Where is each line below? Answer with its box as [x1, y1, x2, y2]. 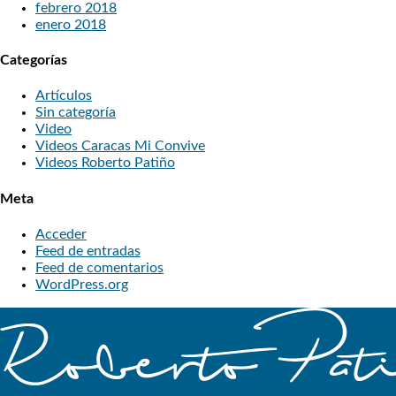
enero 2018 [35, 17, 106, 32]
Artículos [35, 88, 92, 103]
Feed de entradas [35, 244, 141, 259]
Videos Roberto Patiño [35, 156, 175, 171]
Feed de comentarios [35, 261, 164, 276]
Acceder [35, 227, 87, 242]
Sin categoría [35, 105, 116, 120]
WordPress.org [35, 278, 128, 293]
